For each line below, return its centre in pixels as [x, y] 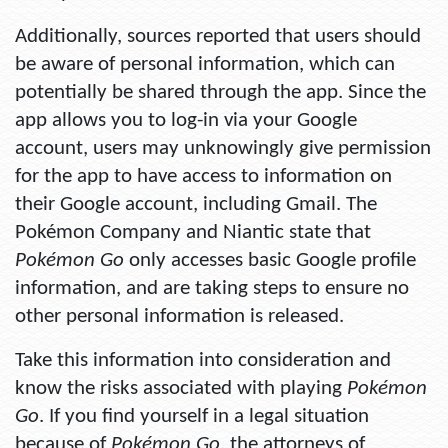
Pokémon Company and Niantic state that [193, 233]
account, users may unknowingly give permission [223, 149]
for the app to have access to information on [203, 177]
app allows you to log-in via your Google [186, 121]
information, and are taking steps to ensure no [212, 289]
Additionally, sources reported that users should [218, 37]
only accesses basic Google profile [270, 261]
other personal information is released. [179, 317]
